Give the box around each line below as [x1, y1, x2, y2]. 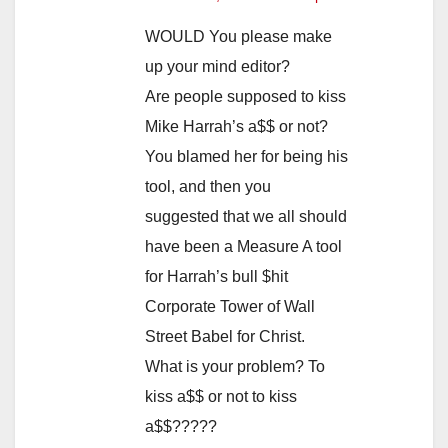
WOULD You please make [145, 28, 332, 46]
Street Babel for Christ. [145, 328, 305, 346]
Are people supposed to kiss [145, 88, 346, 106]
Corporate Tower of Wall [145, 298, 315, 316]
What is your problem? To [145, 358, 325, 376]
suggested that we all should [145, 208, 347, 226]
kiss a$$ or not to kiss [145, 388, 297, 406]
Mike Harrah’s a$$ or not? [145, 118, 328, 136]
